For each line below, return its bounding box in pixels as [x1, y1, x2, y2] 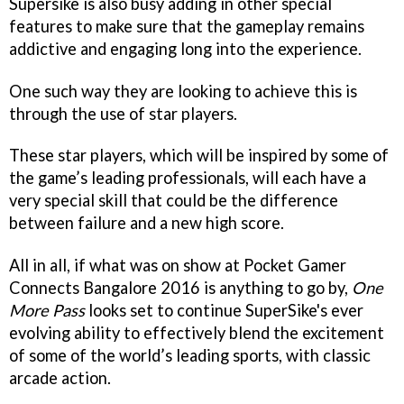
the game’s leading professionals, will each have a [9, 168, 366, 188]
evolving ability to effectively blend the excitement [9, 323, 384, 344]
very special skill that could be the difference [9, 190, 338, 211]
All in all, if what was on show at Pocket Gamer [9, 255, 346, 276]
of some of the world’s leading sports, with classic [9, 345, 371, 366]
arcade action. [9, 368, 111, 389]
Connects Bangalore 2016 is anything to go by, [9, 278, 352, 298]
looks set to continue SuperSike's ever [85, 300, 363, 321]
